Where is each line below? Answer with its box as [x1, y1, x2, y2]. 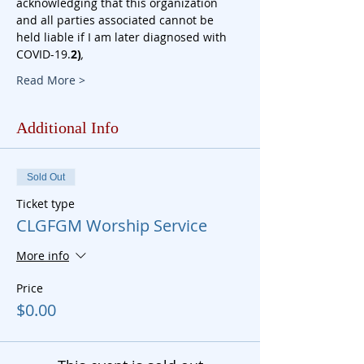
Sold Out [27, 171, 65, 183]
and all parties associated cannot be [16, 12, 217, 28]
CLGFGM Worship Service [16, 214, 207, 236]
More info [16, 248, 69, 264]
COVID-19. [16, 46, 71, 62]
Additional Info [16, 119, 119, 136]
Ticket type [16, 196, 75, 211]
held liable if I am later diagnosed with [16, 29, 230, 45]
